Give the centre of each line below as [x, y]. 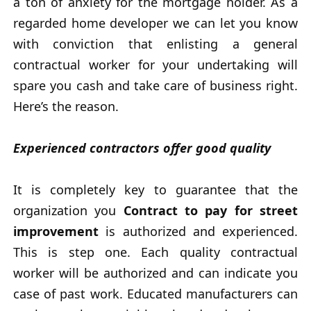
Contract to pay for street [211, 211]
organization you [68, 211]
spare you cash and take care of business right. [155, 86]
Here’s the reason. [66, 107]
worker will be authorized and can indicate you [155, 273]
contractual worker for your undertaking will [155, 65]
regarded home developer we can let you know [155, 23]
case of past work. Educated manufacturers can [155, 294]
